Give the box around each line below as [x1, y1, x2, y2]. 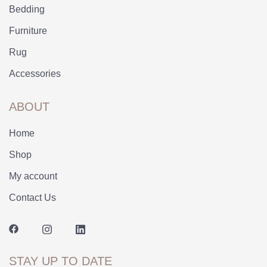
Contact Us [9, 193, 56, 203]
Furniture [9, 26, 47, 36]
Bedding [9, 4, 45, 14]
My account [9, 171, 57, 181]
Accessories [9, 69, 61, 79]
